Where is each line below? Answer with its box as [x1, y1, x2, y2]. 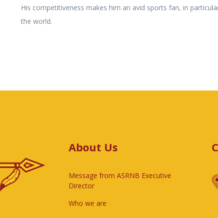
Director [69, 181, 94, 190]
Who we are [69, 198, 107, 208]
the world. [21, 16, 52, 26]
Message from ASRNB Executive [69, 170, 171, 180]
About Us [69, 139, 118, 154]
